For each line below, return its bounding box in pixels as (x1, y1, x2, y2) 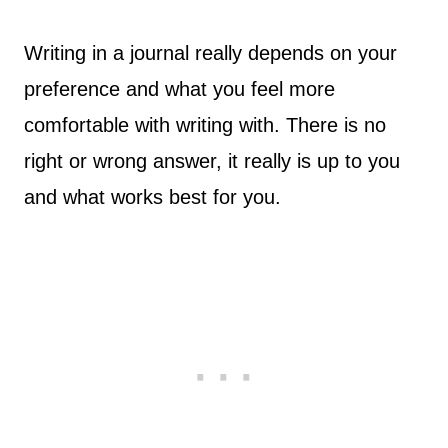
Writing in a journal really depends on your (24, 42, 397, 64)
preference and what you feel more (24, 78, 335, 100)
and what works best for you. (24, 186, 281, 208)
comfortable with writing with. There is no (24, 114, 386, 136)
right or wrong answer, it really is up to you (24, 150, 400, 172)
